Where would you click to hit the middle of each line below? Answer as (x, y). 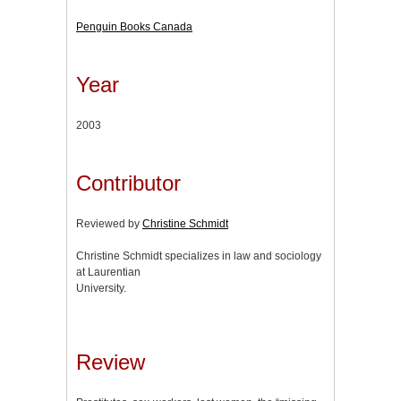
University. (101, 288)
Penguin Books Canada (134, 26)
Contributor (128, 183)
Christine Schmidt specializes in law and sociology (199, 256)
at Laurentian (108, 272)
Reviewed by (109, 223)
